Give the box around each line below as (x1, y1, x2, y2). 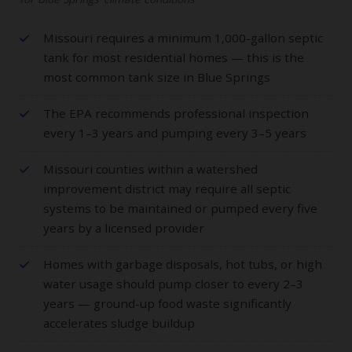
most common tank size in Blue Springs (43, 68, 270, 85)
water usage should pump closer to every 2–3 (43, 275, 303, 291)
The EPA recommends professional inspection (43, 104, 309, 121)
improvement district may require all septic (43, 180, 291, 196)
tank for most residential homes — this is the (43, 49, 304, 65)
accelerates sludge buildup (43, 314, 195, 331)
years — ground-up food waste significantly (43, 295, 291, 311)
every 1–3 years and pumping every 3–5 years (43, 124, 306, 141)
